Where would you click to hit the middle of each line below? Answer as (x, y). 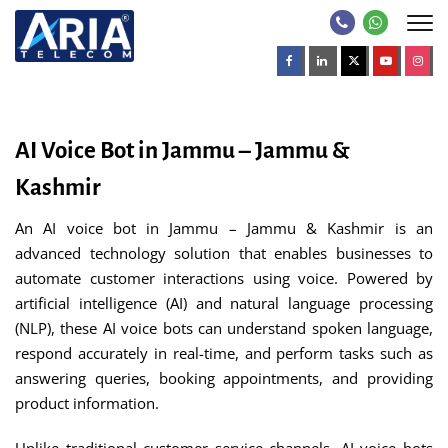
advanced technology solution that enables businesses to (224, 253)
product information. (87, 403)
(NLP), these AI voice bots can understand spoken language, (224, 328)
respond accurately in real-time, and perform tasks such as (224, 353)
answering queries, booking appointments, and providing (224, 378)
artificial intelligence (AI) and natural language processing (224, 303)
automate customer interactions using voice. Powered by (224, 278)
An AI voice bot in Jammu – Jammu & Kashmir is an (224, 228)
